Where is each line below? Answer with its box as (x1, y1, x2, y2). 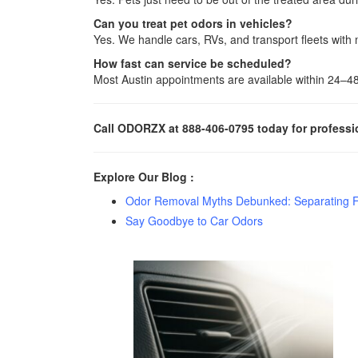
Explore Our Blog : (93, 169, 194, 185)
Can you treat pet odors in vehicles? (93, 15, 292, 31)
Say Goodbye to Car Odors (125, 213, 263, 229)
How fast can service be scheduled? (93, 55, 292, 71)
